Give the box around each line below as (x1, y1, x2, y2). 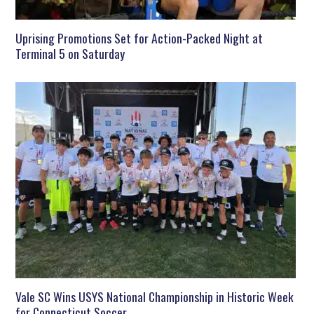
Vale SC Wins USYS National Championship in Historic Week (15, 287, 294, 306)
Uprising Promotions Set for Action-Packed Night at (15, 29, 264, 47)
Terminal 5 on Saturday (15, 44, 125, 62)
